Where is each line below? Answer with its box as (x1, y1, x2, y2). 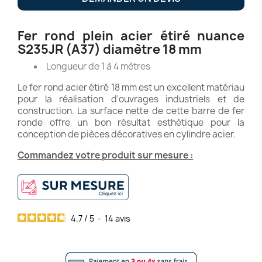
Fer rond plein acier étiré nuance (18, 27, 244, 44)
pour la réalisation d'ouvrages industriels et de (18, 92, 244, 105)
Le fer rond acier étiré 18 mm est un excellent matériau (18, 81, 244, 94)
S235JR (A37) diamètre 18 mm (18, 40, 202, 58)
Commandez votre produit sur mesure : (18, 149, 193, 161)
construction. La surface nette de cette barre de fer (18, 104, 244, 117)
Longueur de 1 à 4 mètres (46, 60, 150, 73)
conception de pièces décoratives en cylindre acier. (18, 127, 236, 140)
